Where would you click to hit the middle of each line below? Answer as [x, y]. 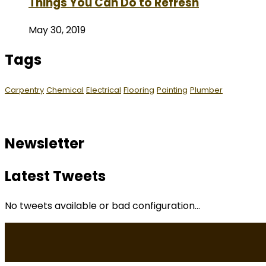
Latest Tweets [55, 176]
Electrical [104, 90]
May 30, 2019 [57, 30]
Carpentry [24, 90]
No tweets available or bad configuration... [102, 205]
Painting [172, 90]
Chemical [65, 90]
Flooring [139, 90]
